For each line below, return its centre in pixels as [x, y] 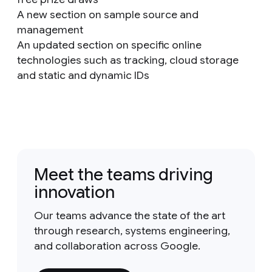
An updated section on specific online [109, 45]
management [50, 30]
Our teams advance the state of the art [130, 216]
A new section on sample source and [108, 15]
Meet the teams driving [124, 175]
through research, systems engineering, [132, 231]
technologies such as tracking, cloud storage [128, 60]
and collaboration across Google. [117, 246]
